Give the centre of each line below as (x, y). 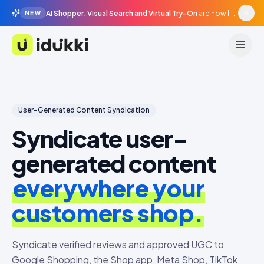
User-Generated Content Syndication (84, 110)
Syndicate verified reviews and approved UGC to (118, 244)
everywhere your (109, 188)
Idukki (24, 51)
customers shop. (108, 212)
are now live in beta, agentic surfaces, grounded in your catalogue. (215, 13)
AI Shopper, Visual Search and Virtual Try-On (122, 13)
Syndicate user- (100, 138)
